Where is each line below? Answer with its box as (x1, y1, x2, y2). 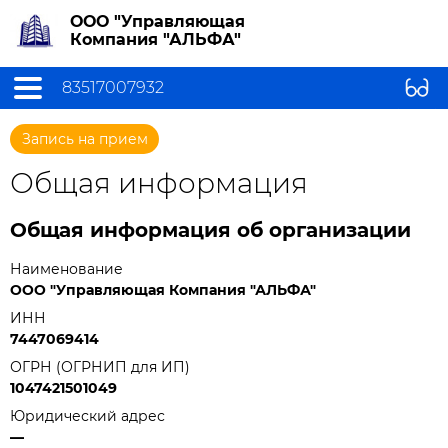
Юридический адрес (10, 407, 165, 425)
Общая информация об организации (10, 218, 411, 242)
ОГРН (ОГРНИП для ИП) (10, 358, 190, 376)
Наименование (10, 260, 123, 278)
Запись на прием (22, 130, 148, 148)
